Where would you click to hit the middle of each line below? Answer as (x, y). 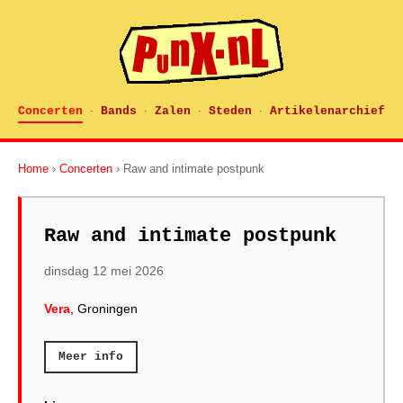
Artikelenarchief (327, 111)
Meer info (91, 357)
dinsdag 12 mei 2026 (104, 271)
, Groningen (104, 309)
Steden (230, 111)
